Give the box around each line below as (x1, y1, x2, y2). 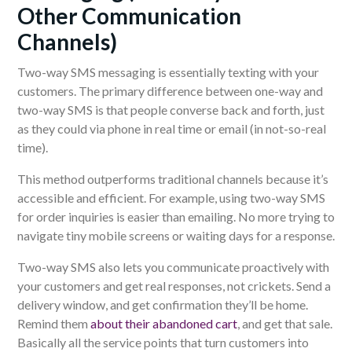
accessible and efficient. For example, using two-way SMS (17, 190, 325, 206)
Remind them (17, 316, 88, 332)
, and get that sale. (237, 316, 332, 332)
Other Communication (17, 2, 241, 30)
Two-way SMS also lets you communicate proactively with (17, 259, 329, 275)
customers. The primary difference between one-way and (17, 83, 323, 99)
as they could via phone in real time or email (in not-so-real (17, 121, 326, 137)
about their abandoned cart (90, 316, 237, 332)
